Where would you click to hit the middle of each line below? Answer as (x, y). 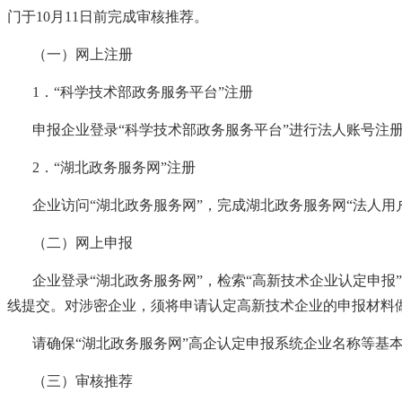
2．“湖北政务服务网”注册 (114, 167)
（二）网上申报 (83, 242)
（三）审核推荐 (83, 380)
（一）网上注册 (83, 54)
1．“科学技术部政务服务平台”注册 (143, 92)
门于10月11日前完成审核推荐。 (108, 16)
